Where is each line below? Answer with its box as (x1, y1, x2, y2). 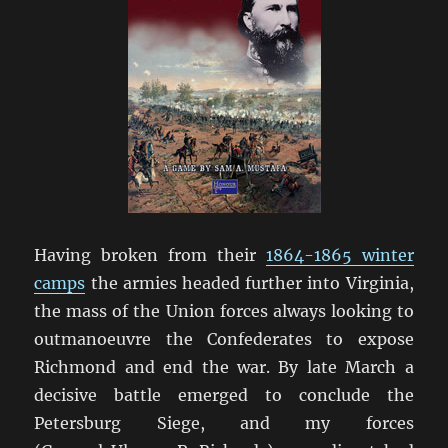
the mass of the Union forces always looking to (34, 300, 414, 321)
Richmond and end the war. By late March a (34, 356, 414, 377)
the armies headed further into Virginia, (85, 272, 414, 293)
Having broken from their (34, 244, 266, 265)
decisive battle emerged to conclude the (34, 384, 414, 405)
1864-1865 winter (265, 244, 414, 265)
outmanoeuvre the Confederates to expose (34, 328, 414, 349)
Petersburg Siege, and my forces (34, 412, 414, 433)
